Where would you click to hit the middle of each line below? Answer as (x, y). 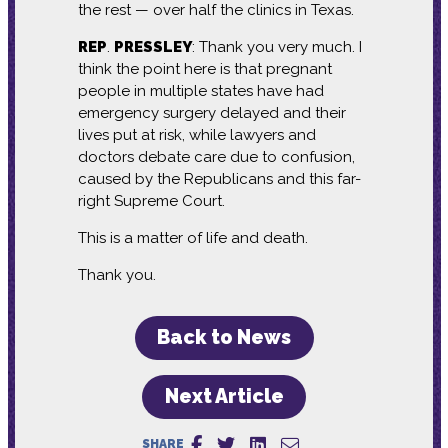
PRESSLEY (152, 46)
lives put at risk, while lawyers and (196, 134)
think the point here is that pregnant (204, 68)
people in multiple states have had (200, 90)
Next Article (224, 397)
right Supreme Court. (151, 200)
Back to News (224, 338)
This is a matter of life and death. (192, 237)
